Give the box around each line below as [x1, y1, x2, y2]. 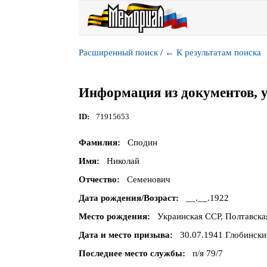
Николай [106, 156, 139, 166]
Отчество [79, 175, 117, 185]
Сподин [127, 138, 157, 148]
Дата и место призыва [79, 230, 170, 240]
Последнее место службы [79, 249, 182, 259]
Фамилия [79, 138, 117, 148]
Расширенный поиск [79, 48, 158, 57]
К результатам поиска [176, 48, 261, 57]
